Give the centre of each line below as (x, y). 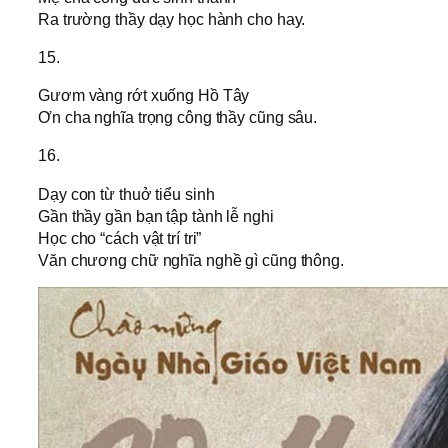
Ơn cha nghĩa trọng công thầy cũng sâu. (178, 117)
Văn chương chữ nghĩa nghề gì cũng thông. (191, 259)
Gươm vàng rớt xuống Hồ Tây (144, 95)
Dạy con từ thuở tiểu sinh (126, 193)
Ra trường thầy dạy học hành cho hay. (172, 18)
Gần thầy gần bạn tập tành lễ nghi (156, 215)
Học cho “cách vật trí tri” (120, 237)
